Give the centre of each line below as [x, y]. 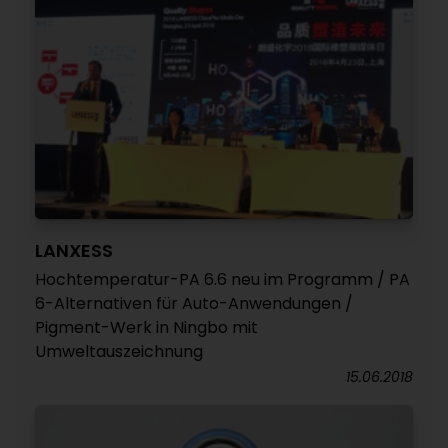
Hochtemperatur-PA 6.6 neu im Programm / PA [222, 280]
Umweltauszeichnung [119, 352]
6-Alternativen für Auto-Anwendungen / [194, 304]
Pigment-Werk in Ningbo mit [146, 328]
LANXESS [74, 251]
